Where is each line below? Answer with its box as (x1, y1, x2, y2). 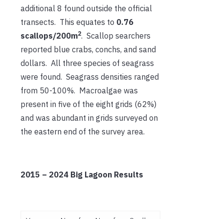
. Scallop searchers (81, 31, 151, 41)
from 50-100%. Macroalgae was (21, 86, 138, 96)
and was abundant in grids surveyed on (21, 113, 158, 123)
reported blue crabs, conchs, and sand (21, 44, 156, 55)
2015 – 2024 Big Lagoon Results (21, 170, 143, 180)
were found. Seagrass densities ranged (21, 72, 159, 82)
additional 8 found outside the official (21, 3, 152, 14)
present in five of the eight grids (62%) (21, 99, 156, 109)
